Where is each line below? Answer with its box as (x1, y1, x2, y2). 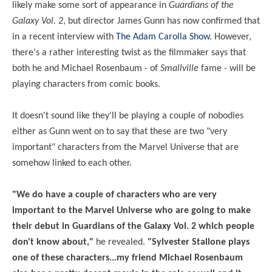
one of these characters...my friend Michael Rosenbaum (12, 253, 243, 263)
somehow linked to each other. (12, 158, 134, 168)
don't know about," (12, 237, 96, 247)
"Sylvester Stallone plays (148, 237, 250, 247)
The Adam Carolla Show (116, 32, 209, 42)
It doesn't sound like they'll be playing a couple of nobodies (12, 110, 243, 121)
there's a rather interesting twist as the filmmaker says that (12, 47, 246, 58)
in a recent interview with (12, 32, 116, 42)
